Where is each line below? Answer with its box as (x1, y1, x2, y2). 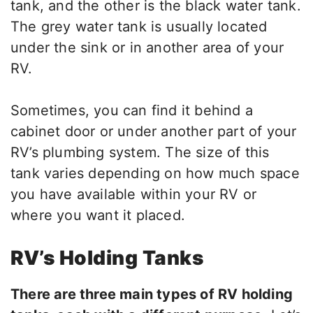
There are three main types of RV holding (10, 286, 293, 303)
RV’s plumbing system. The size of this (10, 144, 270, 161)
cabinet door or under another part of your (10, 123, 297, 140)
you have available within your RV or (10, 186, 257, 203)
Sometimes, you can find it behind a (10, 102, 254, 119)
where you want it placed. (10, 207, 185, 224)
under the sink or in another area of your (10, 39, 284, 57)
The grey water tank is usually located (10, 18, 268, 36)
